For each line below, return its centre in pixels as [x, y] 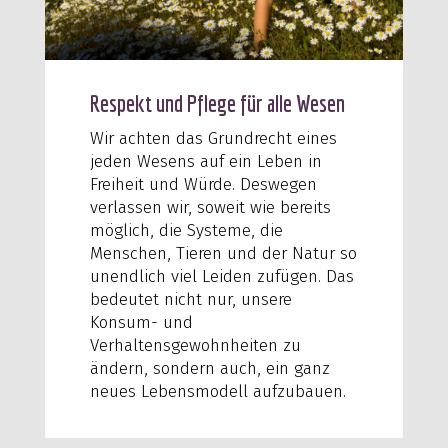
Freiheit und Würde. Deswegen [203, 184]
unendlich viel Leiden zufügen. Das [221, 276]
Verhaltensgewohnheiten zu [195, 345]
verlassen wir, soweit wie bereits [210, 207]
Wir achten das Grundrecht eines [213, 138]
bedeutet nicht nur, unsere [190, 299]
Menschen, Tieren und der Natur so [223, 253]
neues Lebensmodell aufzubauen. [217, 391]
